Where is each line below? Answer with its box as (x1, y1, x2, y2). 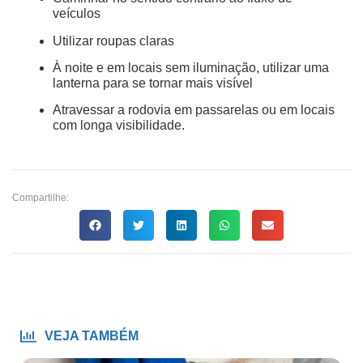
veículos (53, 6, 100, 21)
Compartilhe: (12, 191, 69, 203)
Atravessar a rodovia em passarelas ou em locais (53, 103, 335, 117)
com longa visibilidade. (53, 118, 185, 133)
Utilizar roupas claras (53, 33, 174, 48)
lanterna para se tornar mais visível (53, 75, 253, 90)
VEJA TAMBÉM (45, 328, 139, 343)
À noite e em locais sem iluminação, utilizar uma (53, 60, 329, 75)
